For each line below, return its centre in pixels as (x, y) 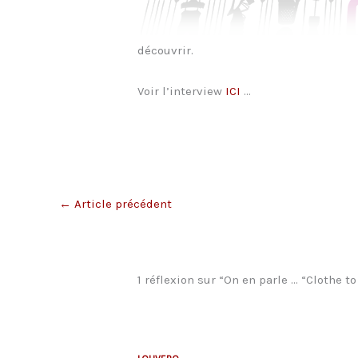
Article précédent (121, 204)
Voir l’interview (180, 91)
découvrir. (166, 51)
